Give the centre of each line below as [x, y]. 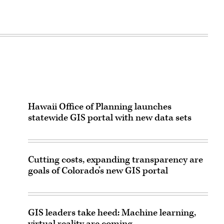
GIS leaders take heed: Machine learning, [112, 212]
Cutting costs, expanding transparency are [115, 159]
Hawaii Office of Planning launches [100, 106]
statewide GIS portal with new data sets [110, 117]
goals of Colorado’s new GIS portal [98, 170]
